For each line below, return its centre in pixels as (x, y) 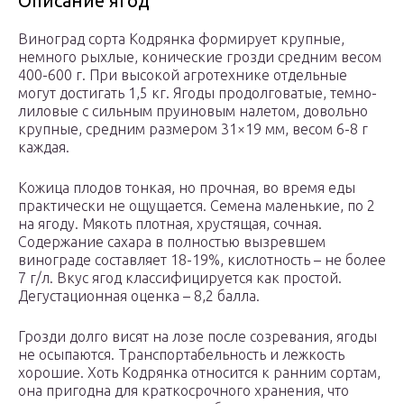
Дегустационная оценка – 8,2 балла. (139, 296)
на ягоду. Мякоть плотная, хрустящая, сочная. (170, 224)
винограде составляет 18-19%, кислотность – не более (202, 260)
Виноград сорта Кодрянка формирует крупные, (181, 39)
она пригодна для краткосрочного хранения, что (184, 391)
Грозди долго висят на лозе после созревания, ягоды (197, 337)
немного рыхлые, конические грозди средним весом (200, 57)
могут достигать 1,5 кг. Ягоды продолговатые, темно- (197, 93)
